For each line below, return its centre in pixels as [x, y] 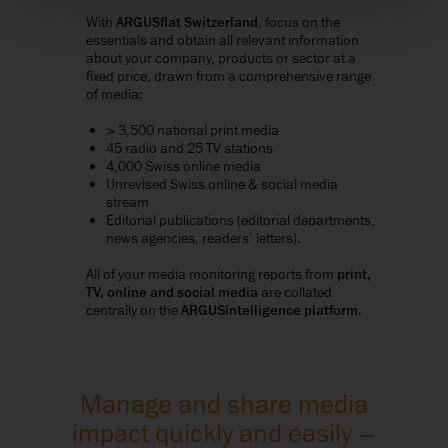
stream [127, 202]
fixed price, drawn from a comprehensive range [228, 76]
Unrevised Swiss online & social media [222, 184]
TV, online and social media [172, 292]
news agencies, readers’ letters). [203, 238]
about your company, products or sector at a [221, 58]
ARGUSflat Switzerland [187, 22]
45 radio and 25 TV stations [189, 148]
